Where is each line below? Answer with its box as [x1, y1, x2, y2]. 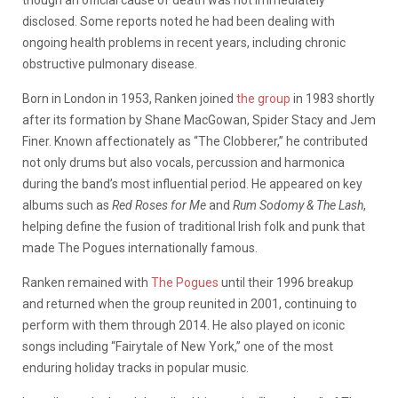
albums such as [22, 197, 112, 212]
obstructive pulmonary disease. [22, 56, 200, 71]
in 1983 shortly [291, 91, 375, 106]
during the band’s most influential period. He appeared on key [22, 176, 362, 191]
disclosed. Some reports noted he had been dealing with [22, 13, 335, 28]
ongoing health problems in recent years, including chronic [22, 35, 346, 50]
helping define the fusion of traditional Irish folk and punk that [22, 219, 365, 234]
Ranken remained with [22, 275, 151, 290]
